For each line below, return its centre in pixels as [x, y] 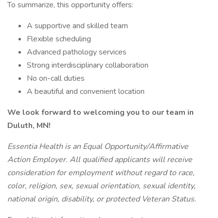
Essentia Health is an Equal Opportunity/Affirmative [98, 146]
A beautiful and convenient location [86, 91]
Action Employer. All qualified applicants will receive [100, 160]
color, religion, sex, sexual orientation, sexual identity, [101, 186]
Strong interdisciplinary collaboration [88, 65]
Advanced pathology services [77, 52]
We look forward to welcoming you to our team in [100, 112]
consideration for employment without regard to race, [101, 173]
